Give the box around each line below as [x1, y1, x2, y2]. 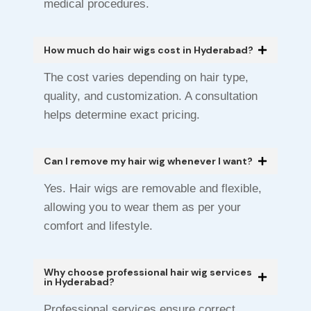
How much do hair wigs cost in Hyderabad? [44, 44, 253, 57]
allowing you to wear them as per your [44, 201, 241, 215]
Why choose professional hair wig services [44, 266, 252, 279]
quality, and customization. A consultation [44, 90, 258, 103]
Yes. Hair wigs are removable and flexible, [44, 182, 262, 196]
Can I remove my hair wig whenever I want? [44, 155, 253, 168]
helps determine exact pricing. [44, 108, 200, 122]
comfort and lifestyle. [44, 219, 153, 233]
